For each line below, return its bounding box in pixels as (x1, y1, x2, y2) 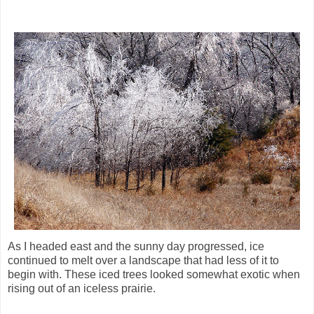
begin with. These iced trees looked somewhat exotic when (8, 268, 300, 281)
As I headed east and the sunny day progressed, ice (8, 240, 264, 253)
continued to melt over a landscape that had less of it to (8, 254, 279, 267)
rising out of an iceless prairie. (8, 282, 156, 295)
